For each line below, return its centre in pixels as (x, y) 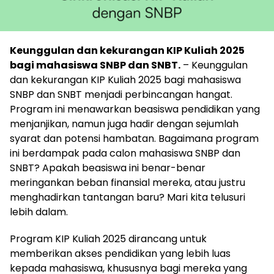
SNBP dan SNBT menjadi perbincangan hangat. (121, 94)
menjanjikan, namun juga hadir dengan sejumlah (124, 124)
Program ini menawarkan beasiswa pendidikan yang (135, 109)
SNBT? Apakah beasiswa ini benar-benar (108, 168)
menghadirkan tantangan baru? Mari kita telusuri (128, 197)
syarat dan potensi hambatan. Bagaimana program (134, 138)
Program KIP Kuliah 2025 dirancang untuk (108, 239)
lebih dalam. (39, 212)
